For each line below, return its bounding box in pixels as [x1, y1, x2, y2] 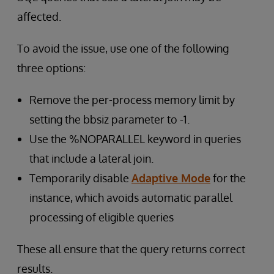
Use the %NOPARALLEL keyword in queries [29, 132, 241, 146]
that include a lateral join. [29, 152, 154, 165]
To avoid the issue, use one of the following [17, 42, 229, 55]
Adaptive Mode [131, 171, 210, 185]
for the [210, 171, 246, 185]
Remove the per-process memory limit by [29, 93, 235, 106]
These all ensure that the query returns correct [17, 242, 245, 256]
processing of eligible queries [29, 210, 174, 224]
